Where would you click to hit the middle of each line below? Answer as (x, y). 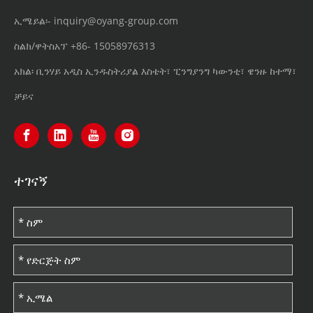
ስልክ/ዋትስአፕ (42, 46)
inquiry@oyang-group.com (116, 21)
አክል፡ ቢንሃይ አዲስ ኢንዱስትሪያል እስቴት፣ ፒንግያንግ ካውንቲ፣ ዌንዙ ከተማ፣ (155, 71)
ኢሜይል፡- (34, 21)
